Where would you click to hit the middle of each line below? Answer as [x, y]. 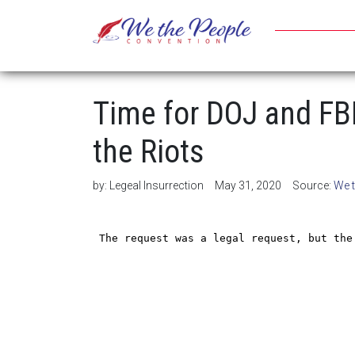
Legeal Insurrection [157, 185]
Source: [313, 185]
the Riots [149, 152]
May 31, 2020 [248, 185]
